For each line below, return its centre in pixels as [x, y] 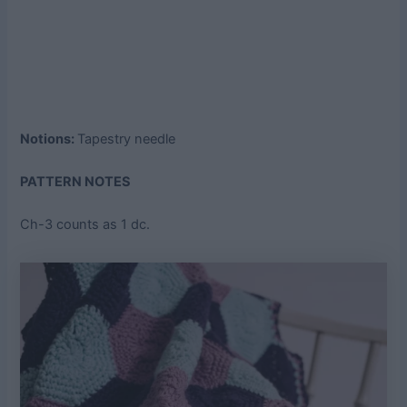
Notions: [49, 139]
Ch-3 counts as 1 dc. [85, 225]
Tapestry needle [127, 139]
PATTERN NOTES [76, 182]
